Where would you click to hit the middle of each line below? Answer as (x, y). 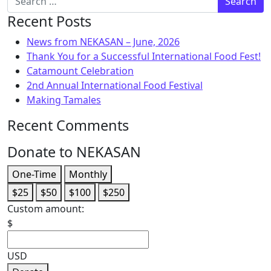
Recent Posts (49, 21)
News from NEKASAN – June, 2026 (103, 42)
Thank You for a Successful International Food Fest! (144, 56)
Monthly (88, 174)
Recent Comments (68, 125)
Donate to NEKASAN (74, 152)
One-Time (34, 174)
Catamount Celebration (80, 71)
